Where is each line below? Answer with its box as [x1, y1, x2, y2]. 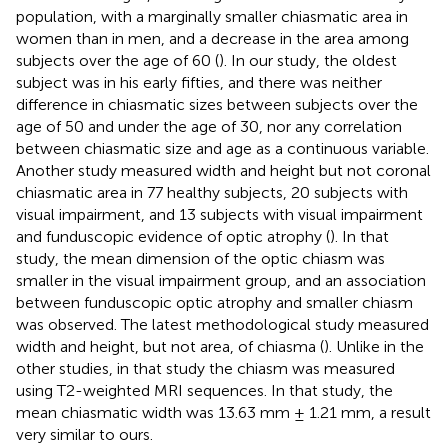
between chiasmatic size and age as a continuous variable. [16, 139, 429, 159]
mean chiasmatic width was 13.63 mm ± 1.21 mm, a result [16, 403, 431, 423]
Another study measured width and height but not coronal [16, 161, 431, 181]
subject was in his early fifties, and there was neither [16, 73, 382, 93]
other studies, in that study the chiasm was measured [16, 359, 395, 379]
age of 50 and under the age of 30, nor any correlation [16, 117, 402, 137]
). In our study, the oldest [219, 51, 397, 71]
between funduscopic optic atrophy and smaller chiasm [16, 293, 413, 313]
